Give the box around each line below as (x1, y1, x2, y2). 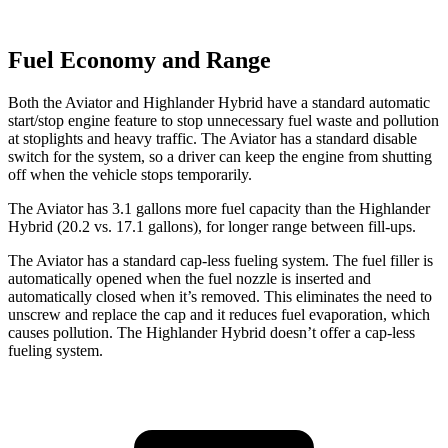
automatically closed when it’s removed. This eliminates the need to (8, 287, 432, 305)
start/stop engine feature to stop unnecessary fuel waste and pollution (8, 111, 439, 129)
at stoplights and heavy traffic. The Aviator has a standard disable (8, 129, 417, 147)
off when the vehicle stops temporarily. (8, 165, 252, 183)
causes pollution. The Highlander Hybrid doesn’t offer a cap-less (8, 323, 415, 341)
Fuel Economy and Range (8, 47, 271, 74)
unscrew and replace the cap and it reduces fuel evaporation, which (8, 305, 430, 323)
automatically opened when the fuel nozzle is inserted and (8, 269, 371, 287)
